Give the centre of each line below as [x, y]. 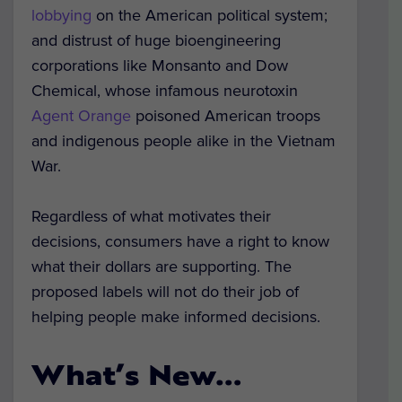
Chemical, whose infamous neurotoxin [165, 90]
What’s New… [137, 379]
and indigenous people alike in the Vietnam [184, 140]
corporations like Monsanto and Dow [160, 65]
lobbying [61, 15]
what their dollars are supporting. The [162, 267]
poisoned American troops [226, 115]
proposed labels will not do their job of [165, 292]
